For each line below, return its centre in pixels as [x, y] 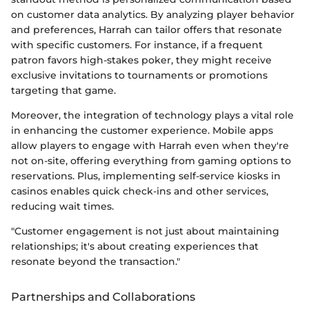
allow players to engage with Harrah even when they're [150, 145]
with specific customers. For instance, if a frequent [137, 44]
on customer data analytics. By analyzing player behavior [153, 14]
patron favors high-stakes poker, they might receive [141, 60]
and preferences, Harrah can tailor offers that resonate [147, 29]
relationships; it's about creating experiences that [135, 246]
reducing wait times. [62, 206]
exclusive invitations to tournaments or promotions [139, 75]
